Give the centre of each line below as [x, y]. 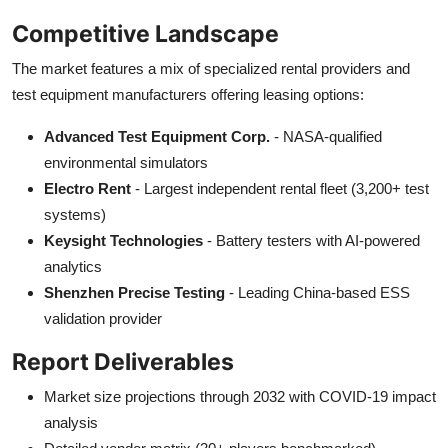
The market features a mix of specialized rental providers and [211, 68]
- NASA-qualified [326, 136]
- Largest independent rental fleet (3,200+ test [280, 188]
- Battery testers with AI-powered [311, 240]
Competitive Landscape [145, 33]
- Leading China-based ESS [317, 292]
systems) [75, 214]
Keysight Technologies [123, 240]
